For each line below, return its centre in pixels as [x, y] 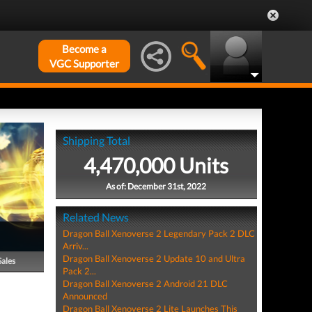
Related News [95, 217]
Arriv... [75, 246]
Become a [84, 49]
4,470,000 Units [156, 165]
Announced [85, 296]
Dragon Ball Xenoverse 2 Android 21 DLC [145, 283]
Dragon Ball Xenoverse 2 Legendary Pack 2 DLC [158, 233]
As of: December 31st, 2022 [156, 186]
